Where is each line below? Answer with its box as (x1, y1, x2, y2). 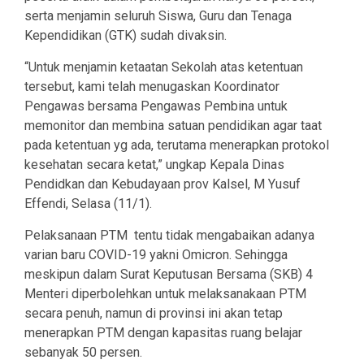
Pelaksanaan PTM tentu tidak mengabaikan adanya (24, 227, 314, 244)
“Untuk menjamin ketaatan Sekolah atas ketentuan (24, 59, 306, 76)
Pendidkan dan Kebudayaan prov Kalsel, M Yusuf (24, 176, 301, 193)
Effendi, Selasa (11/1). (24, 196, 152, 212)
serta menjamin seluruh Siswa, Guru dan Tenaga (24, 8, 292, 24)
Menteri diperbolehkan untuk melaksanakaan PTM (24, 286, 306, 302)
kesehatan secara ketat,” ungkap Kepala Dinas (24, 157, 284, 173)
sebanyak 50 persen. (24, 344, 142, 361)
